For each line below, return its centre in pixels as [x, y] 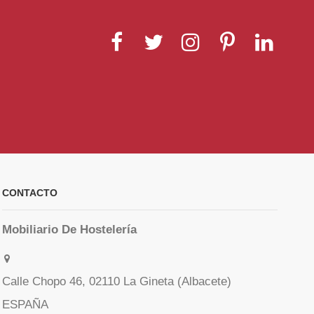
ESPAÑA [25, 305]
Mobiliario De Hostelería [69, 230]
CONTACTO [29, 192]
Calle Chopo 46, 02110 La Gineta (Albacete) [116, 282]
